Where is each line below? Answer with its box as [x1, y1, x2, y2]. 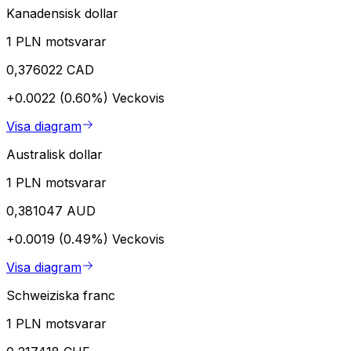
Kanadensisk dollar [6, 5, 118, 21]
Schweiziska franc [6, 287, 115, 303]
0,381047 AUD [6, 202, 96, 219]
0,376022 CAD [6, 61, 94, 78]
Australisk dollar [6, 146, 103, 162]
